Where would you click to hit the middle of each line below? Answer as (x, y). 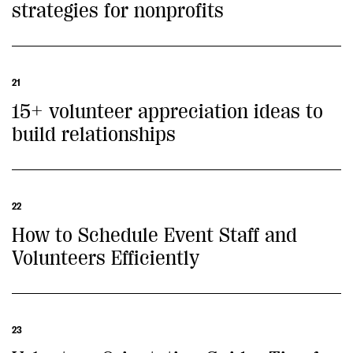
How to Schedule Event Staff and (154, 235)
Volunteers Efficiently (106, 258)
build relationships (94, 134)
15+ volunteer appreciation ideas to (167, 111)
